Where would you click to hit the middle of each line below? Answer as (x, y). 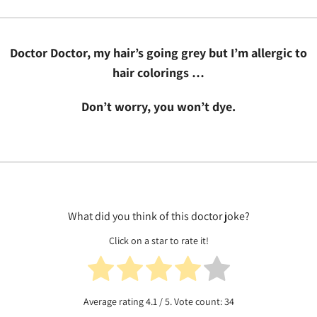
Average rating (114, 302)
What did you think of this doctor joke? (158, 216)
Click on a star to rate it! (158, 241)
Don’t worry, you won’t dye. (158, 106)
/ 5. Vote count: (190, 302)
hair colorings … (158, 73)
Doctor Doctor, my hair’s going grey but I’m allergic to (158, 53)
